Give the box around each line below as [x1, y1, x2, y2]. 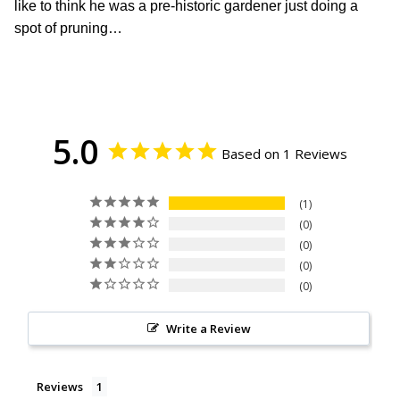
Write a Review [165, 321, 251, 337]
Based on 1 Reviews [221, 145, 347, 163]
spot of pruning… [14, 21, 122, 37]
